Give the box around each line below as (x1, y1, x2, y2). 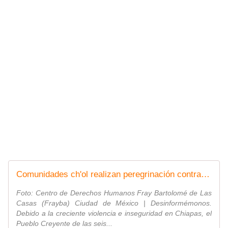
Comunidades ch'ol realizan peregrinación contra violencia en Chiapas (201, 169, 210, 180)
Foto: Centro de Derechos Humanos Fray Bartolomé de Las (16, 189, 212, 197)
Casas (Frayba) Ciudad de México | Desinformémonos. (16, 199, 212, 208)
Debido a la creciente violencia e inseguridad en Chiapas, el (16, 209, 212, 218)
